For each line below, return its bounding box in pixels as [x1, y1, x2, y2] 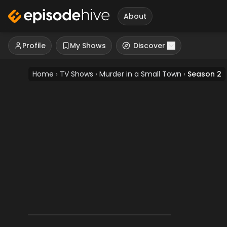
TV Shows [60, 69, 93, 79]
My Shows [70, 41, 106, 51]
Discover [133, 41, 165, 51]
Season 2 [187, 69, 221, 79]
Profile [22, 41, 46, 51]
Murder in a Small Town [99, 69, 181, 79]
